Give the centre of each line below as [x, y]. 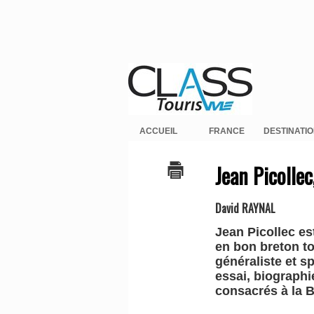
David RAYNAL [245, 209]
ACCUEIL [158, 131]
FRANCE [226, 131]
